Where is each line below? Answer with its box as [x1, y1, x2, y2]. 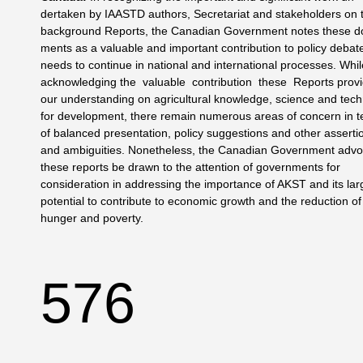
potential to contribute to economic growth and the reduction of [41, 194, 361, 208]
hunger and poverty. [41, 211, 143, 225]
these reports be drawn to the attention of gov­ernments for [41, 160, 340, 174]
